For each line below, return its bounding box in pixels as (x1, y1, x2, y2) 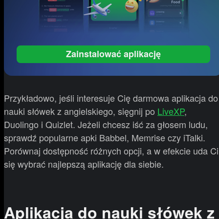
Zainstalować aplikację (66, 47, 161, 61)
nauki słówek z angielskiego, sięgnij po (4, 104, 157, 117)
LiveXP (157, 104, 184, 117)
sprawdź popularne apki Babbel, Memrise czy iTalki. (4, 131, 205, 144)
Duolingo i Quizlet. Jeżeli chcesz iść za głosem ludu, (4, 117, 208, 131)
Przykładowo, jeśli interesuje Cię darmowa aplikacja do (4, 91, 218, 104)
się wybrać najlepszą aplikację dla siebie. (4, 157, 164, 170)
